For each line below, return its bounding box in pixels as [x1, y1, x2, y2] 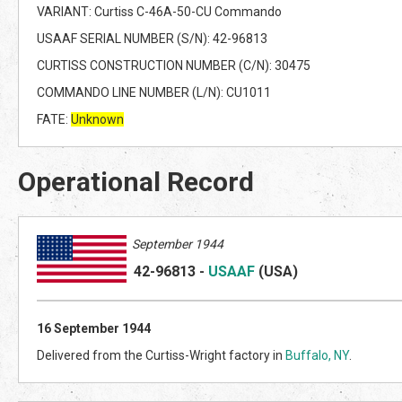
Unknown [71, 111, 124, 127]
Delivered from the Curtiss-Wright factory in [37, 347, 285, 363]
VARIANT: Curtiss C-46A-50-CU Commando [37, 4, 282, 19]
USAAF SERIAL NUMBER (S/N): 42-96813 [37, 31, 267, 46]
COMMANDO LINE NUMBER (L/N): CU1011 [37, 84, 271, 100]
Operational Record [18, 165, 254, 197]
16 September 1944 [37, 320, 151, 336]
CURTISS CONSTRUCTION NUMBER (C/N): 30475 [37, 57, 310, 73]
